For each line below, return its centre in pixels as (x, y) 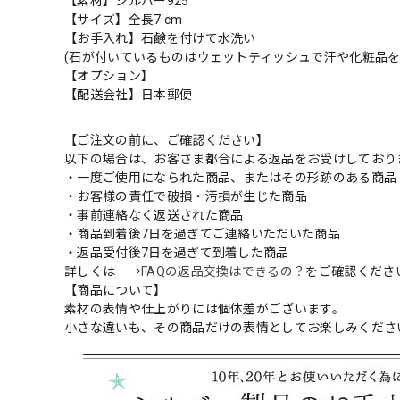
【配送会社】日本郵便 (135, 95)
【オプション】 (109, 76)
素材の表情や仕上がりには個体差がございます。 (205, 309)
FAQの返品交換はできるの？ (223, 272)
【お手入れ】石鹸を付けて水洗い (160, 39)
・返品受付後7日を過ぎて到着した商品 (177, 253)
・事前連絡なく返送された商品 (154, 216)
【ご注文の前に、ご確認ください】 (167, 141)
